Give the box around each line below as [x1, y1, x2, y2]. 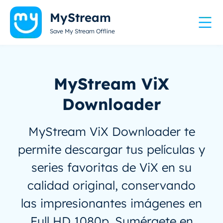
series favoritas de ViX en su [31, 160, 192, 175]
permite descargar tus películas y [18, 142, 205, 157]
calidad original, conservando [27, 178, 196, 193]
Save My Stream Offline [50, 27, 115, 35]
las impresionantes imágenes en [21, 196, 202, 211]
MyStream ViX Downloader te [28, 124, 195, 139]
